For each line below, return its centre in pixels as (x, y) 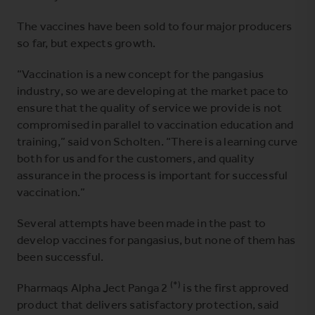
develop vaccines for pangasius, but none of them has (156, 239)
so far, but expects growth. (86, 43)
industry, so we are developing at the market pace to (153, 90)
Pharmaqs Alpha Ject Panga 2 (94, 287)
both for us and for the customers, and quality (136, 158)
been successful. (60, 256)
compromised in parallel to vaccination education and (155, 124)
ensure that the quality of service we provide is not (150, 107)
